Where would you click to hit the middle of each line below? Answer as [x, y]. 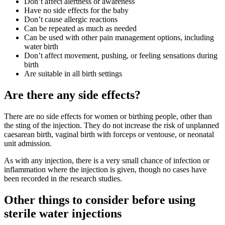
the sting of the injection [42, 125]
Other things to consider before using [100, 200]
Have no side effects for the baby [76, 10]
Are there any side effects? [72, 95]
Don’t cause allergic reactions [71, 19]
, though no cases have [171, 169]
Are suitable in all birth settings [73, 73]
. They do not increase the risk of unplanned [149, 125]
